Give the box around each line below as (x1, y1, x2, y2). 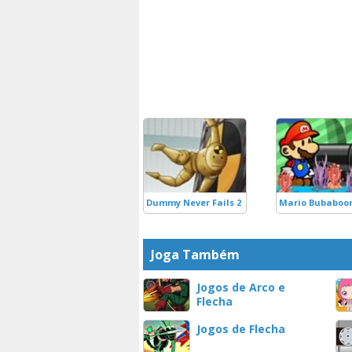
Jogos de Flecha (196, 321, 285, 336)
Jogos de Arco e (196, 280, 285, 295)
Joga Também (151, 246, 240, 263)
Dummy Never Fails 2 (146, 196, 241, 208)
